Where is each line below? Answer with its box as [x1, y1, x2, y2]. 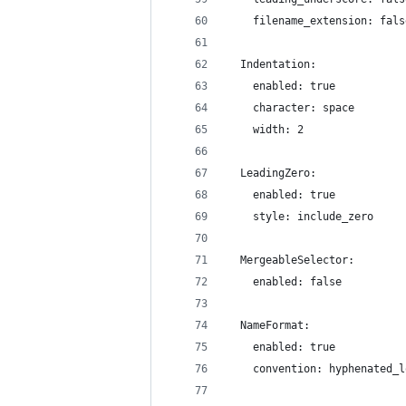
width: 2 [227, 123, 304, 136]
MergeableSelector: [227, 254, 354, 266]
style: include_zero [227, 210, 373, 223]
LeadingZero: [227, 167, 316, 179]
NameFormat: [227, 319, 310, 332]
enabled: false [227, 275, 342, 288]
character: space [227, 101, 354, 114]
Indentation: [227, 58, 316, 71]
